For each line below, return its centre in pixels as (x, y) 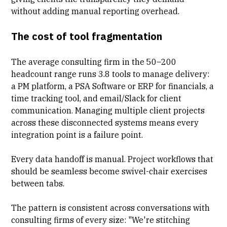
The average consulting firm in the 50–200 (94, 62)
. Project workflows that (169, 159)
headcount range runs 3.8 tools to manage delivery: (110, 74)
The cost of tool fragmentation (87, 36)
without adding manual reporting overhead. (96, 11)
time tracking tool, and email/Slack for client (97, 98)
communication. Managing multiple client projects (109, 110)
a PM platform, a (43, 86)
